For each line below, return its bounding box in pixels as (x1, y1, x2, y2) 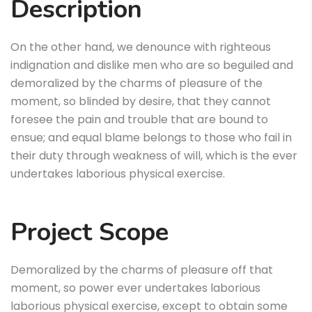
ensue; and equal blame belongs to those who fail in (10, 130, 292, 146)
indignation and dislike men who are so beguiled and (10, 57, 293, 74)
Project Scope (10, 215, 169, 250)
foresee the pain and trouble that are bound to (10, 111, 268, 128)
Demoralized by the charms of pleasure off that (10, 262, 273, 279)
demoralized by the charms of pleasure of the (10, 75, 263, 92)
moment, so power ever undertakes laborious (10, 280, 260, 297)
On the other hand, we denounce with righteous (10, 39, 271, 56)
